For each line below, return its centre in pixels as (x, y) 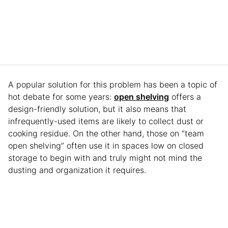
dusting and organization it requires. (77, 170)
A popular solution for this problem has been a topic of (113, 84)
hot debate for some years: (61, 96)
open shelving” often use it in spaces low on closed (106, 145)
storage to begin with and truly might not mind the (105, 158)
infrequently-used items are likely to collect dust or (106, 121)
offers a (185, 96)
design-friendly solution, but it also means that (97, 109)
